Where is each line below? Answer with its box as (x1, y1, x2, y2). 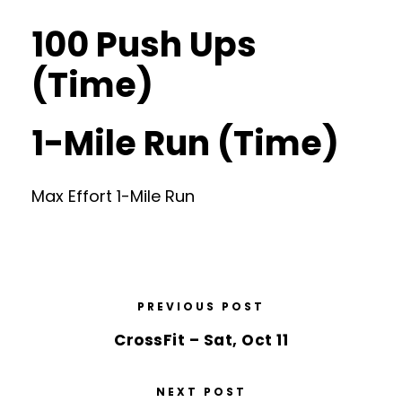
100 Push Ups (31, 21, 257, 68)
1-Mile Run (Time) (31, 119, 339, 167)
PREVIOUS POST (137, 299, 265, 314)
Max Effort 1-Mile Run (31, 185, 195, 207)
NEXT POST (155, 384, 247, 399)
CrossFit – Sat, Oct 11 (114, 329, 288, 351)
